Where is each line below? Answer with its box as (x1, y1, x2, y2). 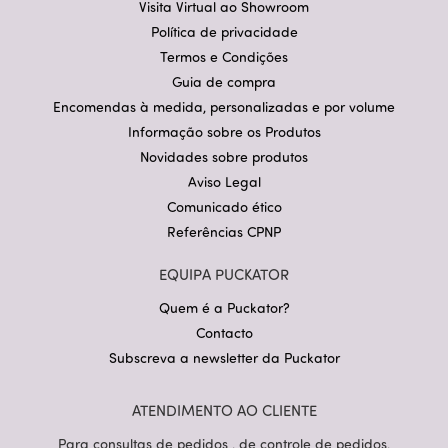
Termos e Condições (160, 48, 288, 65)
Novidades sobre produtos (140, 148, 308, 165)
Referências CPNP (167, 223, 281, 240)
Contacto (195, 324, 253, 341)
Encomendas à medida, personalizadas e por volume (53, 98, 395, 115)
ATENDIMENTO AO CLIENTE (131, 401, 317, 420)
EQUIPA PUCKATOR (159, 265, 289, 284)
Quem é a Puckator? (158, 299, 290, 316)
